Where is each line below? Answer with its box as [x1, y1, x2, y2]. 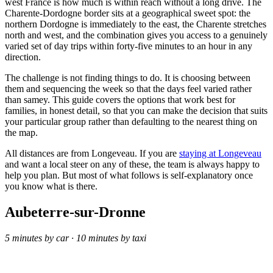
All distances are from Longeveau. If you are [5, 148, 179, 159]
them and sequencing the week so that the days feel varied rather [5, 83, 252, 94]
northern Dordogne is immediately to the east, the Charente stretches [5, 19, 266, 30]
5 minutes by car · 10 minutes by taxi [5, 232, 146, 243]
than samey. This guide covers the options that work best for [5, 94, 235, 105]
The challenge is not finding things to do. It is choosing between [5, 73, 250, 83]
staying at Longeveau [179, 148, 261, 159]
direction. [5, 52, 41, 63]
